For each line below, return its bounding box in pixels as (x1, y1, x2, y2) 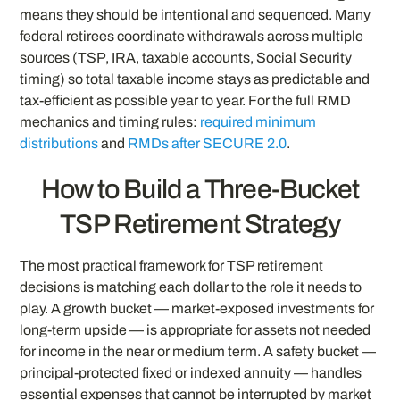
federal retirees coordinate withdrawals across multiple (20, 28, 364, 44)
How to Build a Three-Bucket (40, 175, 360, 204)
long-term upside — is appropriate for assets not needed (20, 322, 371, 338)
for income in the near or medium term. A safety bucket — (20, 344, 377, 360)
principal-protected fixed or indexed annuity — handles (20, 365, 362, 381)
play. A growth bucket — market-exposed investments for (20, 301, 375, 317)
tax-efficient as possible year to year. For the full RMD (20, 92, 352, 108)
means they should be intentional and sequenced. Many (20, 6, 371, 22)
